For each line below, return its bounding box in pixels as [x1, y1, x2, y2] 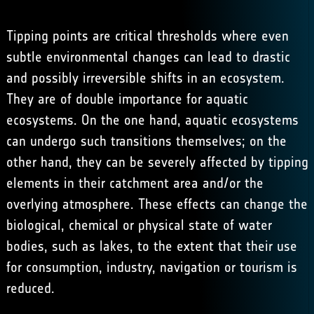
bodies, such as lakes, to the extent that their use [6, 238, 297, 254]
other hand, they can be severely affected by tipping [6, 153, 308, 170]
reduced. [6, 280, 55, 296]
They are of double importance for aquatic [6, 90, 248, 107]
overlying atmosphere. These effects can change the [6, 196, 308, 212]
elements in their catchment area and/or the [6, 175, 264, 191]
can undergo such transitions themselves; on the [6, 132, 287, 149]
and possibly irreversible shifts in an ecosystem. [6, 69, 285, 86]
